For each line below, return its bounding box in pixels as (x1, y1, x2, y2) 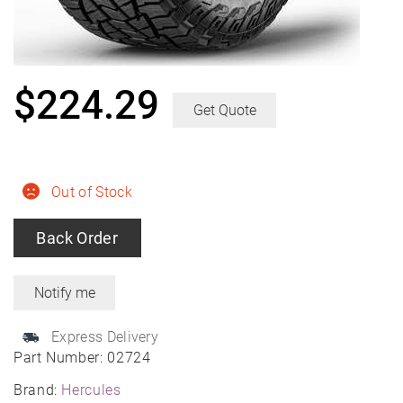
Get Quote (193, 102, 256, 120)
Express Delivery (51, 328, 159, 346)
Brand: (13, 381, 62, 399)
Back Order (36, 228, 119, 248)
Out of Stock (51, 184, 132, 201)
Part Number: (13, 349, 108, 367)
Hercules (61, 381, 121, 399)
